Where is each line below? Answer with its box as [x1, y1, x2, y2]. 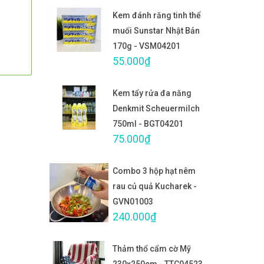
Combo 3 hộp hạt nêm [113, 166, 196, 176]
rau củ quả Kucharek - [113, 181, 197, 191]
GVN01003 [113, 197, 153, 206]
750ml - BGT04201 [113, 119, 183, 128]
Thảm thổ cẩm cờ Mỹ [113, 244, 191, 253]
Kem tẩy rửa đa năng [113, 88, 192, 98]
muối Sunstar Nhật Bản [113, 26, 200, 35]
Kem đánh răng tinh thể [113, 11, 201, 20]
